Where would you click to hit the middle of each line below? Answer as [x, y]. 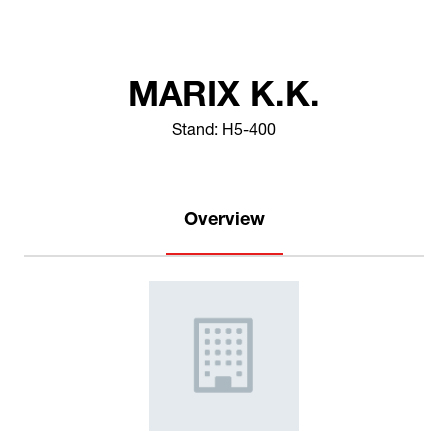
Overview [224, 221]
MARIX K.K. [224, 99]
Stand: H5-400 [224, 132]
